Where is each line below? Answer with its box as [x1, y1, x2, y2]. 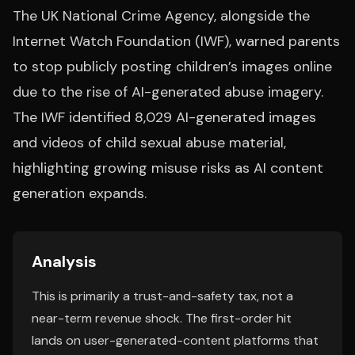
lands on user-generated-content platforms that [32, 332, 319, 349]
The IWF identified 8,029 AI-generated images [13, 108, 316, 127]
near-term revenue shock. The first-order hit [32, 310, 292, 326]
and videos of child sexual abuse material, [13, 133, 286, 152]
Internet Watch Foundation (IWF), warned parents [13, 32, 340, 51]
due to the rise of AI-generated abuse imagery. [13, 82, 323, 101]
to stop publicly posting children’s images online [13, 57, 332, 76]
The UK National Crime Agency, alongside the [13, 6, 310, 25]
